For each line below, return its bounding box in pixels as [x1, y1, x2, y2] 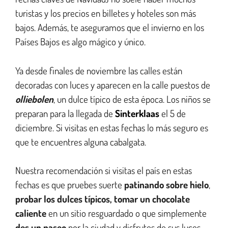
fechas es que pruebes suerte [15, 178, 124, 191]
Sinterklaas [115, 106, 159, 120]
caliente [15, 207, 48, 220]
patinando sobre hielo [124, 178, 209, 191]
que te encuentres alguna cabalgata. [15, 135, 148, 148]
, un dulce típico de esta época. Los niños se [53, 92, 211, 105]
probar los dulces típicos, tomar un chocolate [15, 192, 190, 206]
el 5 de [161, 106, 186, 120]
